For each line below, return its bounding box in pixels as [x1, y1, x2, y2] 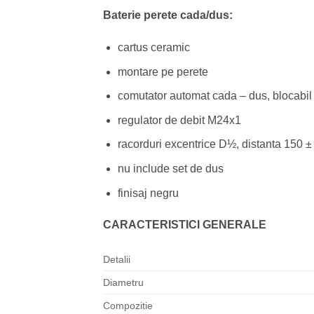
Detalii [103, 254, 130, 266]
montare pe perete [117, 65, 208, 78]
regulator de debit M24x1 [117, 114, 241, 126]
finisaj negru [117, 186, 179, 199]
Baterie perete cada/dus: [103, 9, 233, 22]
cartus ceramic [117, 41, 190, 54]
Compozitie [103, 300, 153, 312]
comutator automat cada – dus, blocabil [117, 90, 312, 102]
